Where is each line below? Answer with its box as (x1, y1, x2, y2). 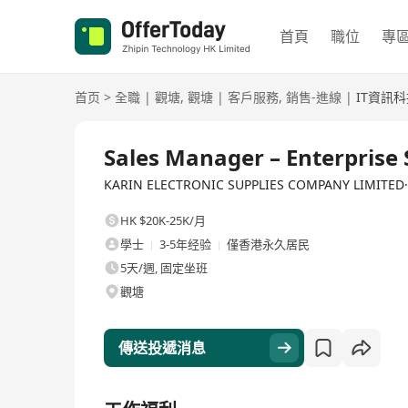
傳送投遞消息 (118, 338, 206, 358)
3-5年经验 (159, 236, 211, 252)
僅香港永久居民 (227, 236, 310, 252)
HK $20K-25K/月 (120, 212, 206, 229)
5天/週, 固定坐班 (120, 260, 208, 276)
